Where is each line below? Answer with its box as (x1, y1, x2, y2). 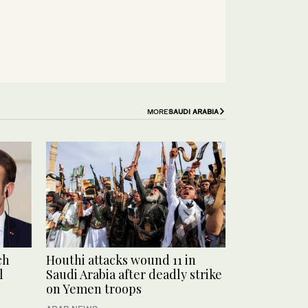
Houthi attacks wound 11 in (46, 251, 196, 268)
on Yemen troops (46, 280, 142, 297)
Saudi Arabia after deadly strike (46, 265, 222, 283)
